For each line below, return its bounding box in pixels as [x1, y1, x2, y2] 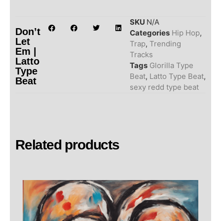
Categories [129, 28, 170, 38]
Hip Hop [171, 28, 200, 38]
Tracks [129, 50, 153, 60]
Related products [15, 137, 119, 153]
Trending [149, 39, 181, 49]
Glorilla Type [149, 61, 193, 71]
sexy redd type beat [129, 82, 199, 92]
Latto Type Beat [149, 72, 204, 81]
